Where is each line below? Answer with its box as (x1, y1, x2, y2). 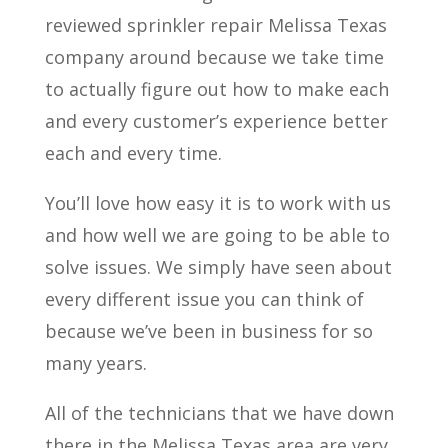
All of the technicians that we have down (44, 401, 394, 425)
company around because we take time (44, 45, 384, 69)
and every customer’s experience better (44, 109, 388, 133)
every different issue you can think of (44, 287, 364, 311)
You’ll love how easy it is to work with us (44, 191, 391, 215)
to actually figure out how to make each (44, 77, 389, 101)
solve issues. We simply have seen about (44, 255, 392, 279)
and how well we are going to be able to (44, 223, 390, 247)
